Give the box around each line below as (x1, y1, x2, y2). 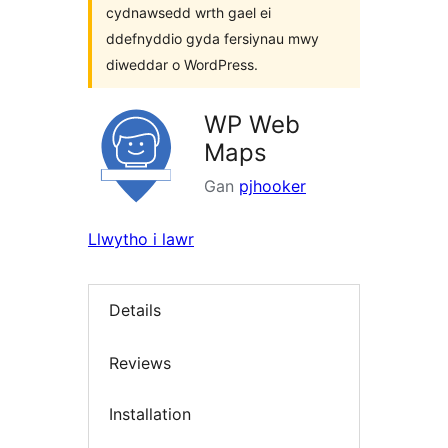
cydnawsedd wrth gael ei (106, 4, 271, 21)
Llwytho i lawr (88, 229, 194, 249)
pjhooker (239, 176, 306, 196)
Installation (109, 404, 191, 425)
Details (109, 300, 161, 321)
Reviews (109, 352, 171, 373)
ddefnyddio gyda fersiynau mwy (106, 30, 319, 47)
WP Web (204, 110, 300, 139)
